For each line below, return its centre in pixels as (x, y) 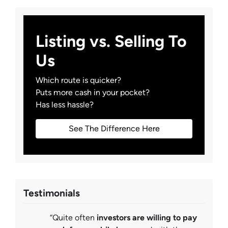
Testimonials (52, 193)
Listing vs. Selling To (111, 41)
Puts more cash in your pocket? (93, 93)
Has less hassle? (65, 105)
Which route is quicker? (78, 80)
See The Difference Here (114, 129)
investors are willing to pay (147, 218)
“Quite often (73, 218)
